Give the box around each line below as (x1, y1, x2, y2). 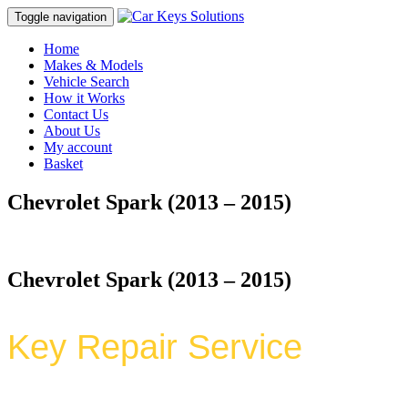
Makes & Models (44, 57, 143, 73)
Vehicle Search (44, 74, 129, 89)
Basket (44, 156, 83, 171)
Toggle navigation (15, 10, 107, 24)
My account (44, 139, 112, 155)
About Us (44, 123, 100, 138)
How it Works (44, 90, 125, 106)
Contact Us (44, 107, 108, 122)
